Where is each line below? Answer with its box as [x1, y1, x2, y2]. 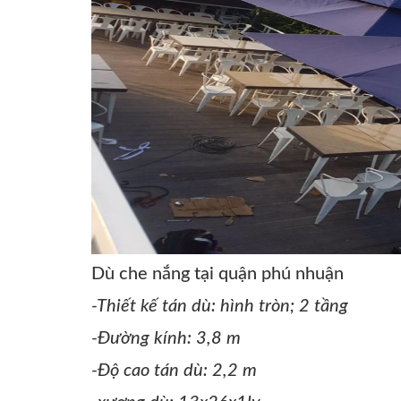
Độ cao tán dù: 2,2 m [98, 362, 257, 380]
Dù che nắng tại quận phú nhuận [91, 265, 344, 283]
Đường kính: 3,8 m [98, 329, 241, 347]
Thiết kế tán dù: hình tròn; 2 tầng [97, 297, 348, 315]
